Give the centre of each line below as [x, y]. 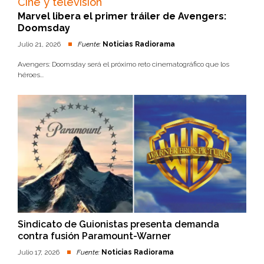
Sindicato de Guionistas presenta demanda [118, 224]
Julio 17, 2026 [39, 252]
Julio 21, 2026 [40, 44]
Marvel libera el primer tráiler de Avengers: [122, 16]
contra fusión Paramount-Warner [94, 236]
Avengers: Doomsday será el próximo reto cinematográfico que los [123, 64]
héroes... [31, 75]
